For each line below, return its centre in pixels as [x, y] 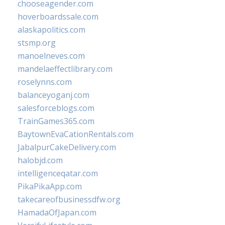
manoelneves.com [51, 56]
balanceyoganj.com [53, 95]
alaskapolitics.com [51, 30]
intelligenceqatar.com [58, 173]
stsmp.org [37, 43]
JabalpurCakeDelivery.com [67, 147]
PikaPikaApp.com [50, 186]
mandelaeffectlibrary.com [65, 69]
